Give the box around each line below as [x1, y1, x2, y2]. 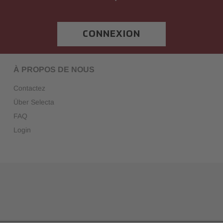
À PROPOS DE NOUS [13, 65, 95, 74]
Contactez [13, 84, 45, 93]
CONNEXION [83, 29, 140, 39]
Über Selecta [13, 98, 54, 107]
